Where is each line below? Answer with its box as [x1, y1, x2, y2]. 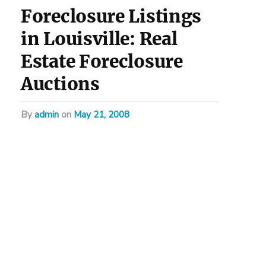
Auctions [21, 73, 100, 96]
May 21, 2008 [74, 109, 129, 121]
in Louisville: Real [21, 28, 178, 50]
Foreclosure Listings [21, 5, 202, 28]
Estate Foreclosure [21, 50, 183, 73]
